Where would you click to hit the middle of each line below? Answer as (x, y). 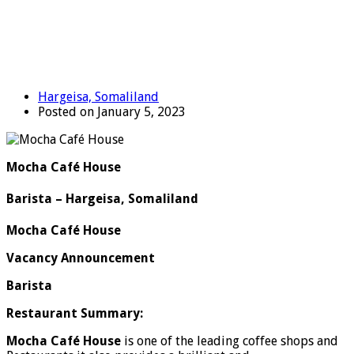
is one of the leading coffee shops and (230, 341)
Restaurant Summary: (75, 314)
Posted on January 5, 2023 (112, 111)
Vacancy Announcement (81, 258)
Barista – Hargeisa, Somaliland (102, 199)
